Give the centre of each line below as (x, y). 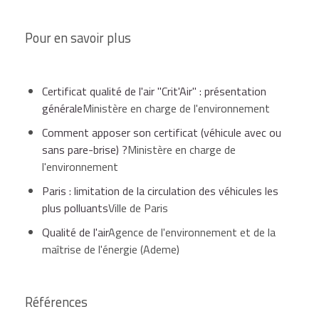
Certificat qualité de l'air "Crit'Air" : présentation (154, 91)
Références (56, 302)
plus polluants (75, 208)
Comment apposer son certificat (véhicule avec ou (162, 132)
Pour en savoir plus (78, 37)
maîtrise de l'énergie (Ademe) (111, 249)
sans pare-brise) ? (85, 149)
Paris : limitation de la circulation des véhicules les (160, 190)
